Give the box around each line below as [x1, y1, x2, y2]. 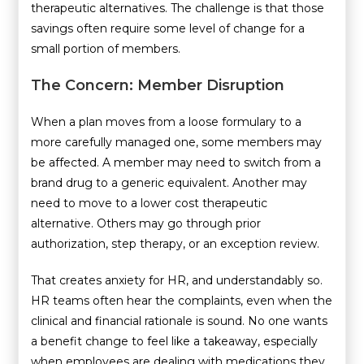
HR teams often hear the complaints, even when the [31, 292, 333, 308]
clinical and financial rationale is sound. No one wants [31, 313, 328, 328]
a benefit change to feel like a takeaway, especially [31, 333, 318, 349]
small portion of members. [31, 41, 181, 56]
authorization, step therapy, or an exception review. [31, 236, 320, 251]
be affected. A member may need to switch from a [31, 154, 322, 170]
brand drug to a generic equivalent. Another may [31, 175, 308, 190]
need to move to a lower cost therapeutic [31, 195, 268, 210]
